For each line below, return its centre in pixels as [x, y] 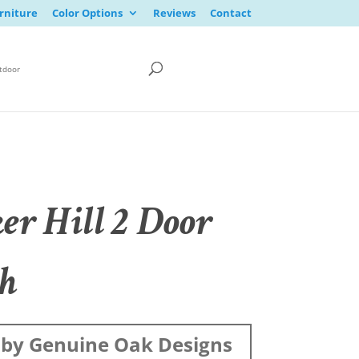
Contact [230, 12]
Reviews [174, 12]
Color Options [87, 12]
